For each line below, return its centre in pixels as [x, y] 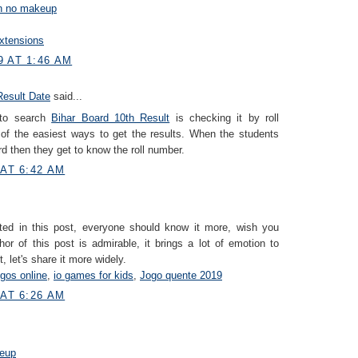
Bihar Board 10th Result [111, 117]
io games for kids [93, 275]
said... [66, 97]
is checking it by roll [225, 117]
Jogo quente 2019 [181, 275]
